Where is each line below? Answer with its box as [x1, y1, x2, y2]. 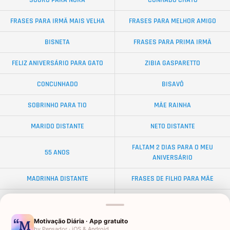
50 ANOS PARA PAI [30, 195, 84, 204]
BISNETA [45, 37, 70, 47]
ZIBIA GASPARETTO [145, 58, 200, 68]
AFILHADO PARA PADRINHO [133, 195, 212, 204]
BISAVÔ [161, 79, 184, 89]
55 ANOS [45, 147, 70, 157]
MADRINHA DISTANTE [26, 174, 88, 183]
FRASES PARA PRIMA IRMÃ [133, 37, 212, 47]
